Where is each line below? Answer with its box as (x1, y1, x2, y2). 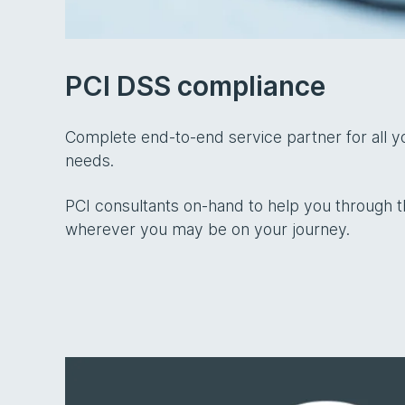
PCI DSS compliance (65, 70, 325, 103)
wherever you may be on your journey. (65, 220, 350, 240)
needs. (65, 151, 114, 171)
